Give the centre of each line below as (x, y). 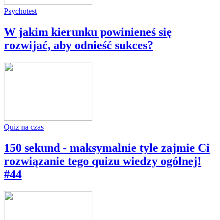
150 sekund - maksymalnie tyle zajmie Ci (107, 148)
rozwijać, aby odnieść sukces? (79, 45)
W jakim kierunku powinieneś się (88, 32)
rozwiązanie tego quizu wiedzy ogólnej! (103, 161)
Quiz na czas (24, 127)
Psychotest (20, 11)
